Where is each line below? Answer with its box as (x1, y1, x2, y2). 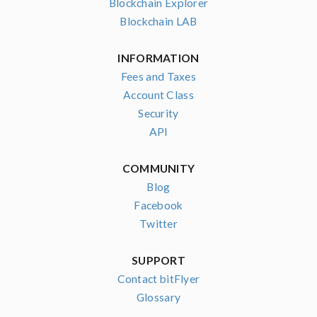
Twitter (139, 217, 178, 230)
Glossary (136, 290, 181, 304)
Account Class (123, 88, 194, 101)
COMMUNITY (122, 161, 195, 175)
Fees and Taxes (120, 69, 197, 83)
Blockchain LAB (120, 14, 197, 28)
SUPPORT (131, 253, 186, 267)
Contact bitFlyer (117, 272, 200, 285)
